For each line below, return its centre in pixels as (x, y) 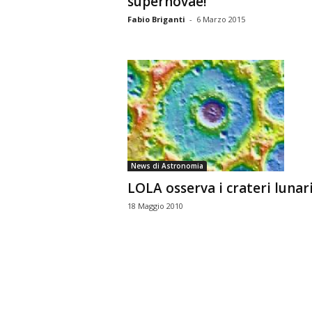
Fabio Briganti (156, 19)
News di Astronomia (167, 166)
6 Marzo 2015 (220, 19)
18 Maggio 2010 (155, 206)
